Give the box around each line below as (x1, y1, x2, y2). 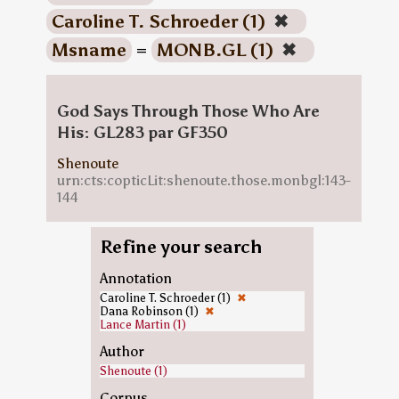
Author (99, 343, 144, 360)
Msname (51, 39, 126, 61)
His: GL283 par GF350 (56, 123, 228, 142)
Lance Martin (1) (99, 318, 186, 331)
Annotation (99, 270, 172, 287)
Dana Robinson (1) (99, 305, 201, 318)
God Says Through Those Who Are (56, 102, 320, 121)
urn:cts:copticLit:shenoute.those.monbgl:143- (56, 172, 351, 189)
